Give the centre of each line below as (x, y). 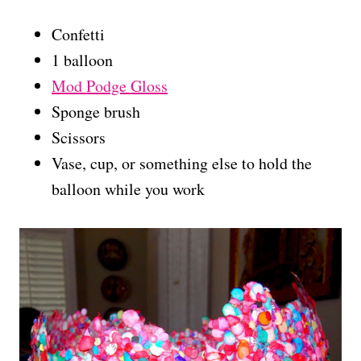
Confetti (78, 34)
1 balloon (82, 60)
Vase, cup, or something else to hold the (182, 163)
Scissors (79, 137)
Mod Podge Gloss (110, 85)
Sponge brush (96, 111)
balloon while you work (128, 189)
